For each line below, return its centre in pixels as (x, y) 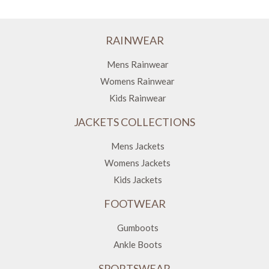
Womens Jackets (138, 163)
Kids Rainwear (138, 98)
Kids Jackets (138, 180)
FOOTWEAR (134, 204)
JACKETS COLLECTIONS (134, 122)
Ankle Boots (138, 245)
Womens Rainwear (138, 81)
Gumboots (138, 228)
